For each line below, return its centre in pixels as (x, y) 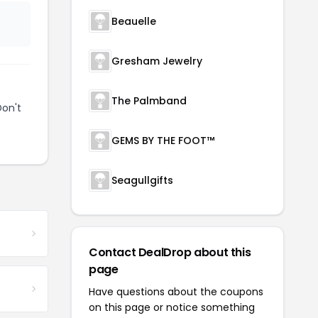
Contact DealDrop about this (170, 252)
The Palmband (149, 101)
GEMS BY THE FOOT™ (163, 141)
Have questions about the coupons (176, 292)
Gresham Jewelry (157, 61)
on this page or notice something (172, 307)
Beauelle (134, 21)
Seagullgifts (142, 180)
